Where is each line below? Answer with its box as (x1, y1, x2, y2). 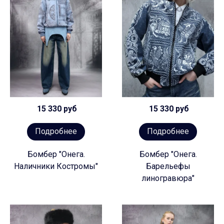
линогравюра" (141, 173, 194, 183)
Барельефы (145, 161, 190, 171)
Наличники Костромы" (14, 161, 98, 171)
